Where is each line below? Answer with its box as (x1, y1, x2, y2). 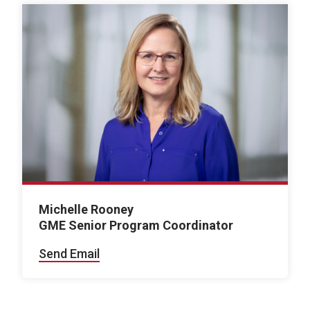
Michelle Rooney (39, 201, 134, 217)
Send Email (39, 246, 100, 261)
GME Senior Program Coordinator (39, 217, 233, 232)
